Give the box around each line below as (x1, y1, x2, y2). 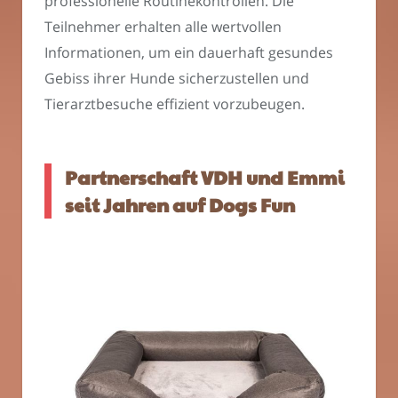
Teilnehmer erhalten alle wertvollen (44, 16, 282, 36)
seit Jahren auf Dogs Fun (65, 192, 295, 219)
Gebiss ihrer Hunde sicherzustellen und (44, 68, 309, 88)
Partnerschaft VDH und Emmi (65, 164, 345, 191)
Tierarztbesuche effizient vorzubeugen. (44, 93, 305, 114)
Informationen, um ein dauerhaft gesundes (44, 42, 333, 62)
